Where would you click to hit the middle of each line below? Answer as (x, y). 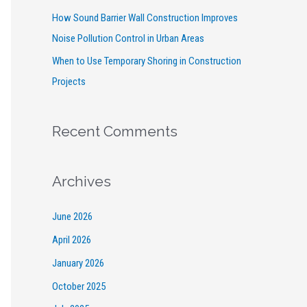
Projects (69, 82)
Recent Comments (115, 132)
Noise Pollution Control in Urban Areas (128, 38)
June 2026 (72, 217)
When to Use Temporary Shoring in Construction (147, 61)
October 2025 (79, 286)
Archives (82, 182)
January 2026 (78, 263)
